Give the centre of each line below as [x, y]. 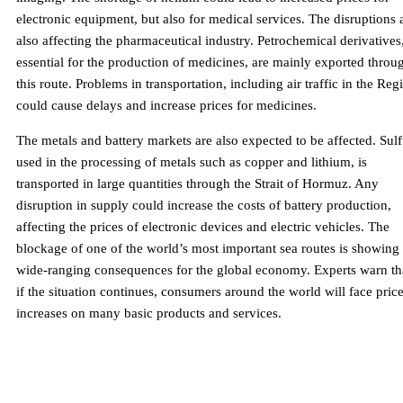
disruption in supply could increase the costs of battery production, [204, 206]
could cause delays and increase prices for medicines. [166, 106]
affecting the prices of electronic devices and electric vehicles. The [203, 227]
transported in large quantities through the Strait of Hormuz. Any [197, 184]
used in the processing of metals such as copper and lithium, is [192, 162]
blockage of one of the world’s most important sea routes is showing [208, 249]
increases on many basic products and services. [149, 313]
